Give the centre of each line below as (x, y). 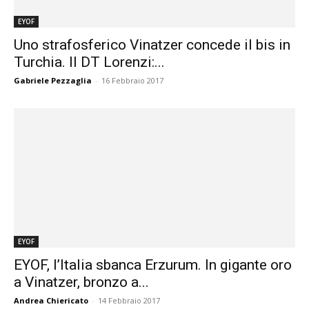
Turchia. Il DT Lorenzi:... (89, 62)
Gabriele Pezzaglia (53, 81)
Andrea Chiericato (51, 300)
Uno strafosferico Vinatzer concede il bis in (152, 45)
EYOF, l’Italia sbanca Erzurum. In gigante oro (153, 265)
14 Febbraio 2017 (129, 300)
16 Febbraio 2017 (132, 81)
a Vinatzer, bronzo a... (81, 282)
